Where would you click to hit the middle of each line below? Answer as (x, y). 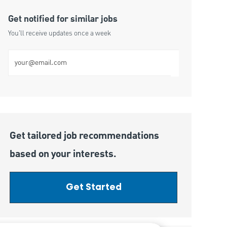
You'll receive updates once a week (60, 34)
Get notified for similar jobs (63, 20)
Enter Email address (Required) (61, 54)
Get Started (93, 188)
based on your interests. (63, 155)
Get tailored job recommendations (85, 137)
